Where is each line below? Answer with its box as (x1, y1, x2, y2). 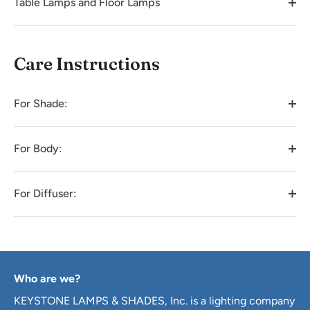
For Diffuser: (14, 186, 76, 200)
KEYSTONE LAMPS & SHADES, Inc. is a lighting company (14, 293, 295, 307)
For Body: (14, 141, 62, 155)
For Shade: (14, 96, 67, 110)
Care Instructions (14, 53, 160, 74)
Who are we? (14, 271, 80, 285)
